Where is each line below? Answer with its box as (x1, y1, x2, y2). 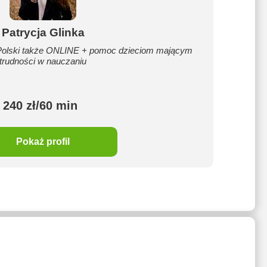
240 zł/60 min (2, 99, 77, 112)
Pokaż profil (16, 136, 70, 147)
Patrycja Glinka (1, 26, 85, 39)
